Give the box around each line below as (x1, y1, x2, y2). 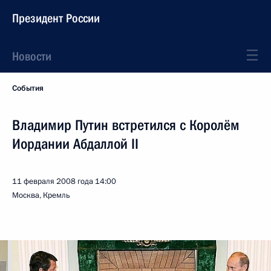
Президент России (12, 11, 100, 25)
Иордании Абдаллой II (12, 135, 139, 152)
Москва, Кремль (12, 190, 70, 201)
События (12, 83, 44, 94)
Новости (12, 49, 51, 64)
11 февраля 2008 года (12, 176, 93, 187)
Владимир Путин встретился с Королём (12, 117, 240, 134)
